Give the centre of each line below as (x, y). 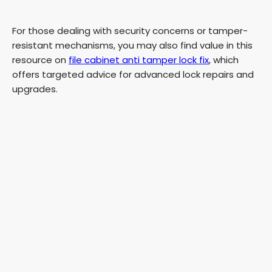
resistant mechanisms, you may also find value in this (132, 46)
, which (224, 60)
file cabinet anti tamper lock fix (139, 60)
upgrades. (35, 89)
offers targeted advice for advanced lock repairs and (133, 75)
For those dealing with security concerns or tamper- (130, 31)
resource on (40, 60)
